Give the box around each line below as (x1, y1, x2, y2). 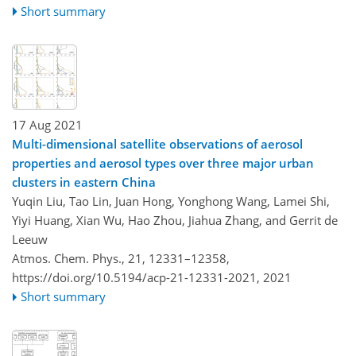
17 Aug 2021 (12, 117, 83, 133)
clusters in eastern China (12, 174, 156, 191)
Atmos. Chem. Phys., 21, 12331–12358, (12, 250, 230, 267)
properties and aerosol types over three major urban (12, 155, 314, 172)
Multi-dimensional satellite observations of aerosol (12, 136, 303, 153)
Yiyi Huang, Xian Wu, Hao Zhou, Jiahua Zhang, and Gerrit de (12, 212, 338, 229)
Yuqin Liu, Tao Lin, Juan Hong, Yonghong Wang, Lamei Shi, (12, 193, 330, 210)
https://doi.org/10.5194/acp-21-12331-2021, (12, 269, 260, 286)
